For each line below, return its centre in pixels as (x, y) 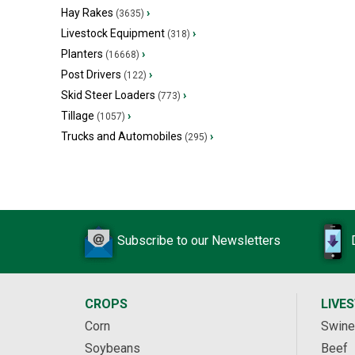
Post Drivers (91, 74)
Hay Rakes (87, 13)
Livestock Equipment (113, 33)
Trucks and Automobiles (122, 136)
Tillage (78, 116)
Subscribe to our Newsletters (199, 241)
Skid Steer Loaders (108, 95)
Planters (82, 54)
